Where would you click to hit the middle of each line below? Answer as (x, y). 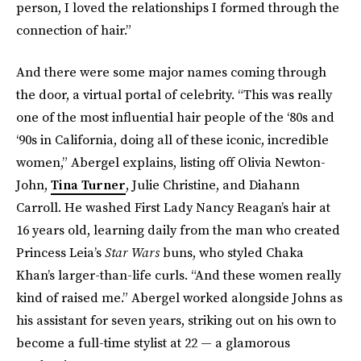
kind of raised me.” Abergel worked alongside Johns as (179, 298)
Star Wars (132, 253)
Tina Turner (88, 185)
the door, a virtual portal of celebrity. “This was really (174, 95)
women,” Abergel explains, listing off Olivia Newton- (171, 162)
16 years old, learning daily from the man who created (178, 230)
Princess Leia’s (60, 253)
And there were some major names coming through (171, 72)
